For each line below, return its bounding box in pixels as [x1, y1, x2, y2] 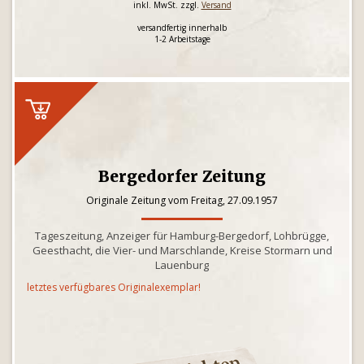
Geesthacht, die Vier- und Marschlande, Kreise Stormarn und [32, 243, 332, 258]
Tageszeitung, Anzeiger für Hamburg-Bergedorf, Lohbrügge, [35, 228, 329, 243]
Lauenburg [155, 258, 209, 272]
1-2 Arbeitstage [154, 33, 210, 45]
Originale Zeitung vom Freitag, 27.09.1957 [86, 193, 278, 207]
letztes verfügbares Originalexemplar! [27, 280, 201, 294]
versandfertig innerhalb [137, 22, 227, 33]
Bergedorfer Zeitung [98, 167, 266, 186]
